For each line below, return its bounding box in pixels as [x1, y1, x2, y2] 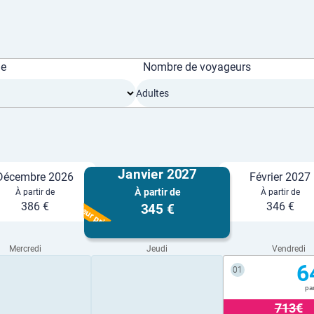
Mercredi [9, 244, 42, 254]
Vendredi [271, 244, 306, 254]
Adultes [136, 87, 169, 99]
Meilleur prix [64, 196, 111, 230]
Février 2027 [250, 170, 310, 184]
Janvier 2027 [118, 165, 197, 182]
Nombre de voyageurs [143, 60, 251, 74]
